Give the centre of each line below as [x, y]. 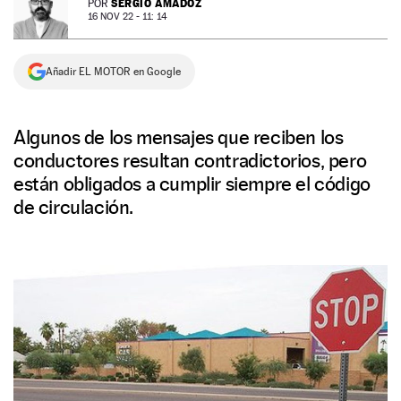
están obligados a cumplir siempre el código [192, 183]
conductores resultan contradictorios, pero [190, 160]
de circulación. [73, 207]
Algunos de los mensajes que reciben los [179, 137]
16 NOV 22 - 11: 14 [128, 17]
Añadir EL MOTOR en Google [113, 72]
